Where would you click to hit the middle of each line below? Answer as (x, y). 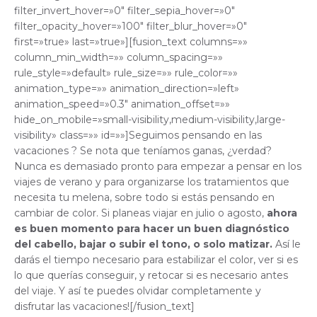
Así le (287, 244)
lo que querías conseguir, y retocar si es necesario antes (151, 276)
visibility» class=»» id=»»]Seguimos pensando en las (138, 136)
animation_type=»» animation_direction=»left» (127, 89)
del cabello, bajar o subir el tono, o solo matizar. (143, 244)
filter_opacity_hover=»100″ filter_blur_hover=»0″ (131, 27)
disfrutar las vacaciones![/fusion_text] (104, 307)
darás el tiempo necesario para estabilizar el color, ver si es (156, 260)
